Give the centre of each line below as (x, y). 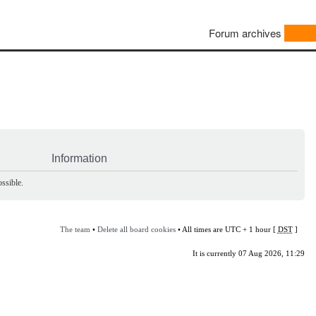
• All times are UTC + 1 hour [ (226, 229)
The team (75, 229)
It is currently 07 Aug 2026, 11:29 (248, 253)
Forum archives (245, 33)
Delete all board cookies (136, 229)
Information (79, 158)
